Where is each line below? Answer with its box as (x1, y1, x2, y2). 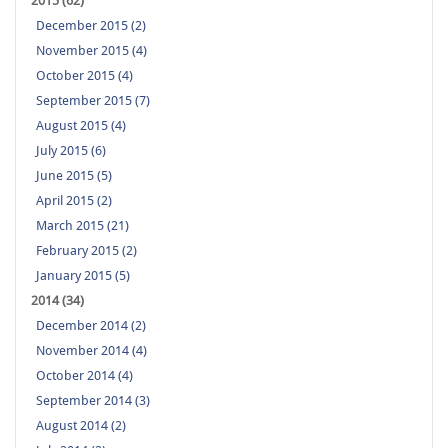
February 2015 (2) (36, 243, 137, 259)
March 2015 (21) (36, 218, 129, 234)
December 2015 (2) (36, 18, 146, 34)
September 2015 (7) (36, 93, 150, 109)
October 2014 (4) (36, 368, 133, 384)
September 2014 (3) (36, 393, 150, 409)
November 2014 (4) (36, 343, 147, 359)
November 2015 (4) (36, 43, 147, 59)
